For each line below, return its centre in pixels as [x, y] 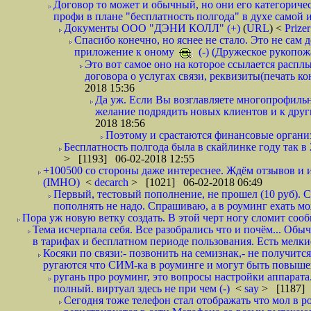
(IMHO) [61, 182]
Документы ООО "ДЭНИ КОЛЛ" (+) [152, 28]
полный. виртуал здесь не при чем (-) [142, 288]
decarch [113, 182]
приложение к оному [126, 52]
